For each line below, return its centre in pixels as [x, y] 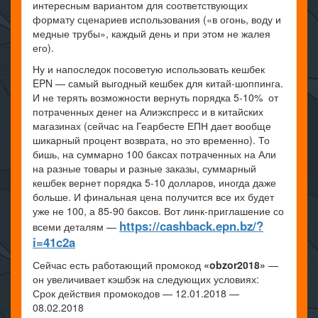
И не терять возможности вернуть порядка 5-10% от [155, 97]
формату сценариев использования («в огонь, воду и [157, 19]
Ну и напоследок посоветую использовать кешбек [149, 68]
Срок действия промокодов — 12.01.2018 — [136, 293]
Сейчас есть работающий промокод [118, 264]
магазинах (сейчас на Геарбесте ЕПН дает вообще [152, 125]
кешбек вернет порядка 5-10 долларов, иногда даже [154, 182]
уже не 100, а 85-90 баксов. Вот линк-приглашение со [158, 210]
